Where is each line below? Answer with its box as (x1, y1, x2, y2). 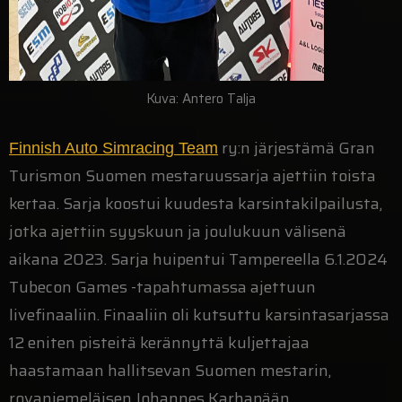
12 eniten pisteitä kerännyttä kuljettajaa (9, 330, 310, 356)
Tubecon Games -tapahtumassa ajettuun (9, 275, 316, 301)
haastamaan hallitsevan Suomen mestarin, (9, 358, 331, 384)
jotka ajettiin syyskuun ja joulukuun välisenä (9, 219, 346, 245)
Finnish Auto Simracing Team (9, 139, 218, 158)
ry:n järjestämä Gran (218, 135, 375, 162)
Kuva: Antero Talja (146, 88, 256, 110)
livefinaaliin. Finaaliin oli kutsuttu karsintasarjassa (9, 302, 389, 328)
